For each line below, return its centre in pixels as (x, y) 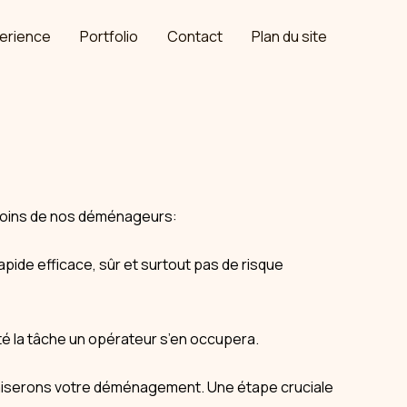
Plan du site (289, 36)
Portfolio (109, 36)
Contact (195, 36)
